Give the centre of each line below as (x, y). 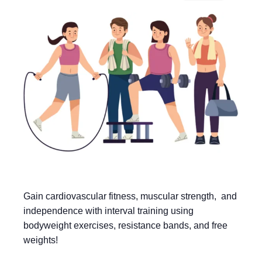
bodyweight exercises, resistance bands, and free (125, 225)
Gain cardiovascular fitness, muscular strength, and (130, 196)
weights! (41, 240)
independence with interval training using (108, 211)
